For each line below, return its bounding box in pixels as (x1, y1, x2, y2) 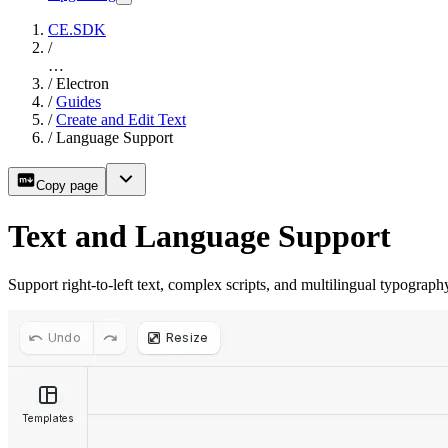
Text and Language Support (8, 217, 391, 254)
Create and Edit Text (56, 111, 186, 129)
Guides (56, 93, 101, 111)
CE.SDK (48, 21, 106, 39)
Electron (56, 75, 109, 93)
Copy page (36, 178, 98, 194)
